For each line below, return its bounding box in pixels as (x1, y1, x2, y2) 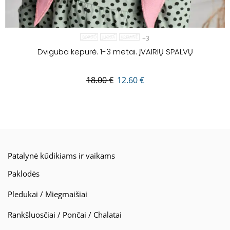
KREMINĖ (121, 34, 138, 40)
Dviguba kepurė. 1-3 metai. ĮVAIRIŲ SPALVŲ (37, 46, 193, 57)
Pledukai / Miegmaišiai (8, 188, 87, 199)
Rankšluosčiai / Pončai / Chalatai (8, 209, 122, 220)
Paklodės (8, 168, 40, 179)
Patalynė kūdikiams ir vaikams (8, 150, 115, 161)
